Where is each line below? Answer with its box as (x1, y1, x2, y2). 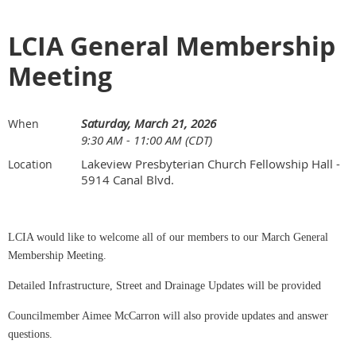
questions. (8, 328, 52, 341)
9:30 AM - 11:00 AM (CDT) (81, 132, 212, 149)
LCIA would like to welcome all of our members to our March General (8, 231, 328, 244)
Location (8, 157, 52, 172)
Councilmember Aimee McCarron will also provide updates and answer (8, 310, 328, 323)
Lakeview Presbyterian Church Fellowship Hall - (81, 156, 340, 172)
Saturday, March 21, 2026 (81, 115, 216, 132)
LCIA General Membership (8, 29, 335, 64)
